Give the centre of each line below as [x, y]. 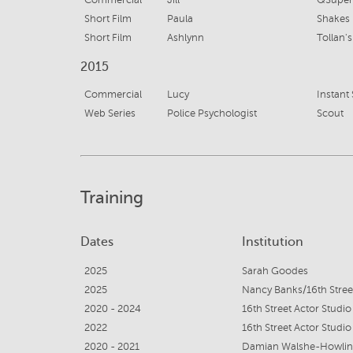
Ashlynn [185, 38]
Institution [273, 242]
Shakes [333, 19]
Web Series [110, 113]
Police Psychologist [212, 113]
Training [112, 197]
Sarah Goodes [275, 271]
